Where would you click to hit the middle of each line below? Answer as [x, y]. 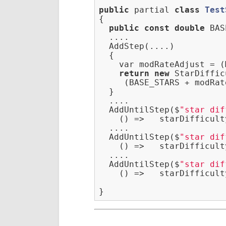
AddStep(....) [137, 46]
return [134, 74]
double [190, 28]
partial [152, 10]
